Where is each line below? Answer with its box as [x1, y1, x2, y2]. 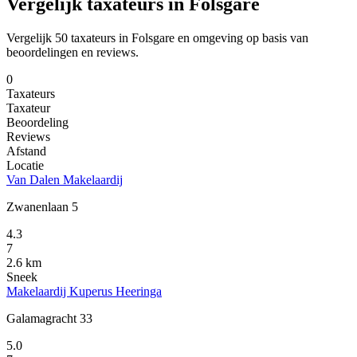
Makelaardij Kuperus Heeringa [6, 284, 162, 299]
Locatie [6, 159, 44, 173]
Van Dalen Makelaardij [6, 173, 123, 187]
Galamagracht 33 [6, 312, 92, 326]
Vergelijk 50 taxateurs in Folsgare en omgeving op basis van [6, 31, 308, 45]
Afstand [6, 144, 46, 159]
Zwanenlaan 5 [6, 200, 78, 214]
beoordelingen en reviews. [6, 45, 139, 60]
